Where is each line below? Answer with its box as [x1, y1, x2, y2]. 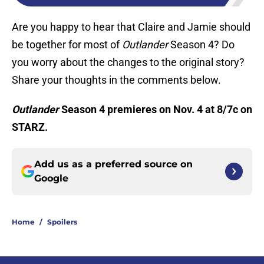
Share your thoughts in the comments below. [12, 74, 221, 87]
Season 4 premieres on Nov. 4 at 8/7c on [59, 103, 252, 116]
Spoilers [47, 217, 77, 227]
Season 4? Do [168, 38, 235, 51]
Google [34, 173, 68, 184]
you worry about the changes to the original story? [12, 56, 245, 69]
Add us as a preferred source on [34, 159, 193, 170]
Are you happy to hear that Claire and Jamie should [12, 21, 250, 34]
